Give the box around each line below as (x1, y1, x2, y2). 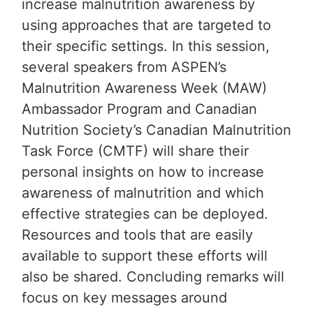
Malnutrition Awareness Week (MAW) (22, 80, 267, 97)
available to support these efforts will (22, 247, 268, 265)
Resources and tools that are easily (22, 226, 253, 244)
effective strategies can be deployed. (22, 205, 268, 223)
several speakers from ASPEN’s (22, 59, 226, 76)
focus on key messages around (22, 289, 227, 307)
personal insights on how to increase (22, 163, 264, 181)
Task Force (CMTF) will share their (22, 143, 249, 160)
